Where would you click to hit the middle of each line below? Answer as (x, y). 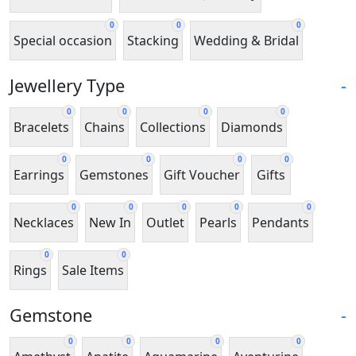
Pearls (218, 222)
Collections (173, 127)
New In (110, 222)
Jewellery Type (67, 86)
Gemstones (114, 174)
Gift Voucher (202, 174)
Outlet (165, 222)
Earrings (39, 174)
